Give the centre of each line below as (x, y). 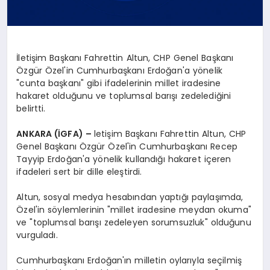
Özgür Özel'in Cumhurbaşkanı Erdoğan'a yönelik (119, 70)
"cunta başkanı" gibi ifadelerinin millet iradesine (119, 83)
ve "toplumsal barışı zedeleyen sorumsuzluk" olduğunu (134, 222)
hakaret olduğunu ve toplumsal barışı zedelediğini (124, 96)
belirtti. (31, 108)
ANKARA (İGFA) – (55, 133)
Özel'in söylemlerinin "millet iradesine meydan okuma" (134, 209)
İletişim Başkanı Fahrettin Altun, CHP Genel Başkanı (125, 58)
